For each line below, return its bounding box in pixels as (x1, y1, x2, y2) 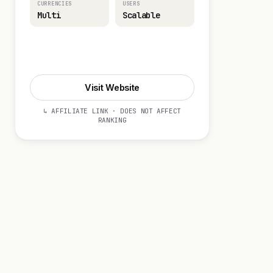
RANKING (97, 116, 127, 124)
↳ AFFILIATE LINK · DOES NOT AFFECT (43, 107, 182, 115)
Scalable (122, 10, 160, 21)
